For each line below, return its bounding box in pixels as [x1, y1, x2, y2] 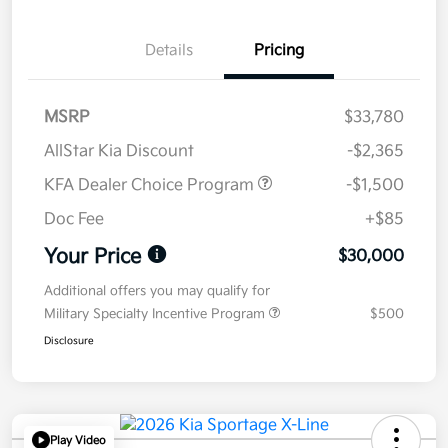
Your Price [44, 245, 141, 270]
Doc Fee [44, 210, 104, 230]
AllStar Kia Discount [44, 142, 194, 162]
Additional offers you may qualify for [44, 283, 270, 300]
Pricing [254, 41, 304, 61]
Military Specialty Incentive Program [44, 306, 269, 323]
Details [145, 41, 193, 61]
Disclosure [44, 335, 94, 348]
